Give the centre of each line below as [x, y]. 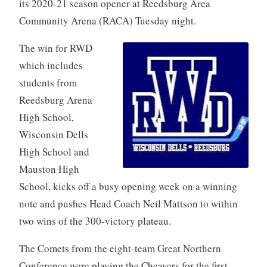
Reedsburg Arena [55, 100]
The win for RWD [55, 48]
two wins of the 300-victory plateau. [95, 221]
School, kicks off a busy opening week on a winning [128, 186]
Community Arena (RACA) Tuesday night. [107, 20]
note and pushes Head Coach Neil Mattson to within [128, 203]
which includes [51, 65]
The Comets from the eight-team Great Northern [120, 248]
